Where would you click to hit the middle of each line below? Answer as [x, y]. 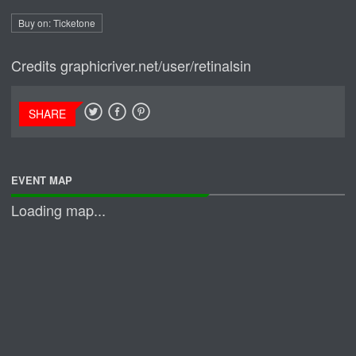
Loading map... [59, 210]
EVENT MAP [42, 180]
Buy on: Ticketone [57, 23]
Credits [36, 66]
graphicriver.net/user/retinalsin [156, 66]
